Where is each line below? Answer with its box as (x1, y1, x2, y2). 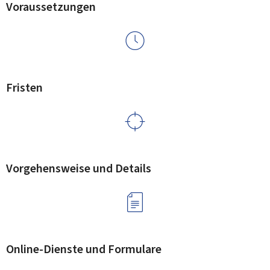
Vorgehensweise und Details (6, 160, 151, 177)
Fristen (6, 80, 43, 96)
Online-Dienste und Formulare (6, 241, 162, 257)
